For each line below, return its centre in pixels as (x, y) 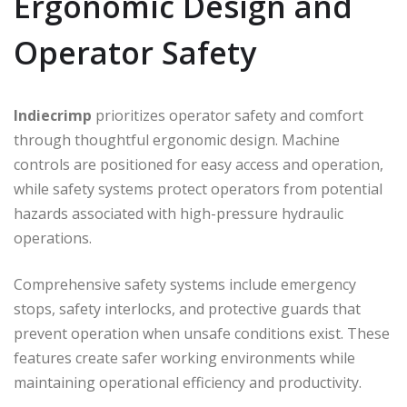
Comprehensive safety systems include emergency (185, 284)
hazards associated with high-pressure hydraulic (179, 213)
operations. (53, 238)
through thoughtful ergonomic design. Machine (177, 139)
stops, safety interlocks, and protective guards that (187, 308)
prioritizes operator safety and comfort (228, 115)
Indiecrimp (53, 115)
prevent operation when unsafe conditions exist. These (202, 333)
